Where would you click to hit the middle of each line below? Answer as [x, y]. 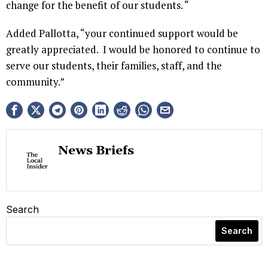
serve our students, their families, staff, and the [114, 65]
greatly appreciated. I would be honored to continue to [133, 49]
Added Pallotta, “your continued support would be [122, 33]
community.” [35, 81]
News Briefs [96, 150]
